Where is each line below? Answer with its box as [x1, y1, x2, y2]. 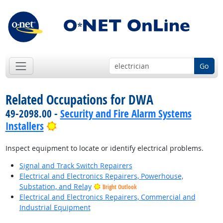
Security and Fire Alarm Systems [60, 107, 192, 121]
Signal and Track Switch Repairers [19, 161, 132, 171]
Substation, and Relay [19, 182, 92, 192]
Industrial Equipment [19, 203, 91, 213]
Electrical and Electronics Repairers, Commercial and [19, 192, 196, 202]
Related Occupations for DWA [5, 91, 153, 109]
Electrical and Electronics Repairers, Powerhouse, [19, 171, 183, 181]
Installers [5, 119, 44, 133]
